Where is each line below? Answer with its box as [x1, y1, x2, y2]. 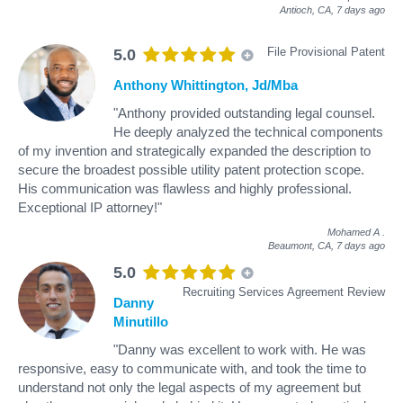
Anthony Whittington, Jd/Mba [113, 76, 298, 93]
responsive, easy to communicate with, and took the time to [18, 360, 366, 376]
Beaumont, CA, [268, 239, 336, 251]
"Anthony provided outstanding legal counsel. [113, 104, 375, 121]
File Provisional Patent [267, 44, 385, 58]
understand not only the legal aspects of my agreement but [18, 379, 361, 395]
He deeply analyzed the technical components [113, 123, 383, 139]
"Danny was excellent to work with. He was [113, 341, 366, 357]
